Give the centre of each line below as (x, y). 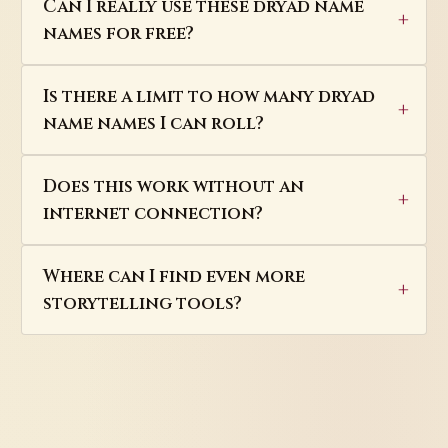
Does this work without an (173, 187)
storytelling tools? (142, 304)
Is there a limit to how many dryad (208, 97)
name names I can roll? (153, 124)
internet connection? (152, 214)
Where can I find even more (173, 277)
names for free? (118, 34)
